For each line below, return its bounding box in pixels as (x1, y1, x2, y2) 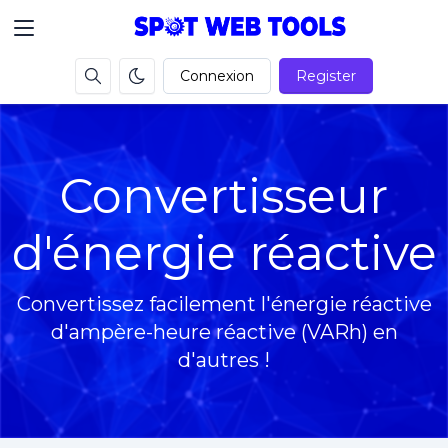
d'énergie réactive (11, 224, 437, 282)
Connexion (180, 67, 254, 85)
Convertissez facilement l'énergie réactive (16, 292, 432, 316)
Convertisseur (60, 167, 388, 225)
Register (296, 67, 356, 85)
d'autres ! (178, 348, 270, 372)
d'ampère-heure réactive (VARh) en (50, 320, 398, 344)
